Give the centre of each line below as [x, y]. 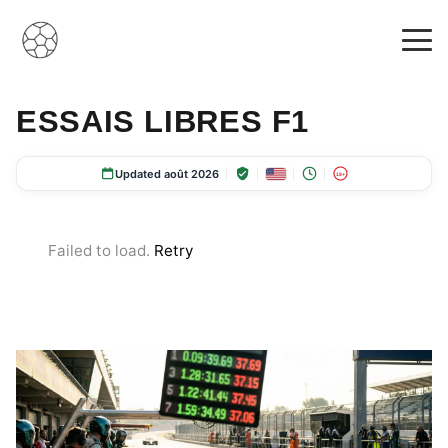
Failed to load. [101, 250]
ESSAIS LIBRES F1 [163, 121]
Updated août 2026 [167, 173]
